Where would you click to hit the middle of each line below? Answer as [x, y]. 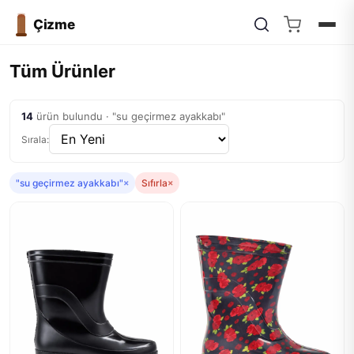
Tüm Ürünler [62, 71]
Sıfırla [154, 183]
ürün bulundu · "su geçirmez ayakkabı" [129, 116]
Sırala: [35, 139]
